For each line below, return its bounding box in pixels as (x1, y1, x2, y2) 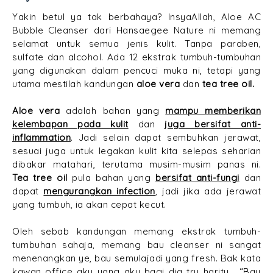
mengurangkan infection (43, 185, 155, 197)
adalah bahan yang (60, 104, 166, 116)
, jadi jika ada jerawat (155, 185, 261, 197)
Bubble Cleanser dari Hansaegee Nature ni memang (12, 24, 261, 36)
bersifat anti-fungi (155, 171, 239, 183)
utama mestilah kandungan (12, 77, 136, 90)
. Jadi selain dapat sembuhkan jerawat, (71, 131, 261, 143)
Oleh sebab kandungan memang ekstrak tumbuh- (12, 225, 261, 237)
